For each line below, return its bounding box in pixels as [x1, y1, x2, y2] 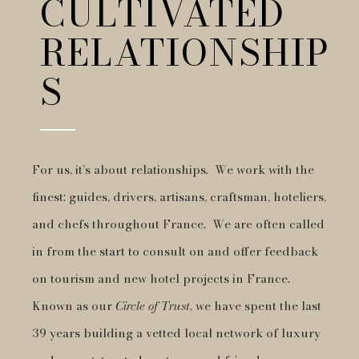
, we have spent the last [190, 296, 321, 315]
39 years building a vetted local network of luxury [32, 323, 321, 342]
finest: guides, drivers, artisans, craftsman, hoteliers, [32, 187, 326, 206]
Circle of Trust [115, 296, 190, 315]
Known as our [32, 296, 115, 315]
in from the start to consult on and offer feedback [32, 241, 318, 260]
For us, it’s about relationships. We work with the [32, 159, 314, 179]
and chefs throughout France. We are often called [32, 214, 325, 233]
